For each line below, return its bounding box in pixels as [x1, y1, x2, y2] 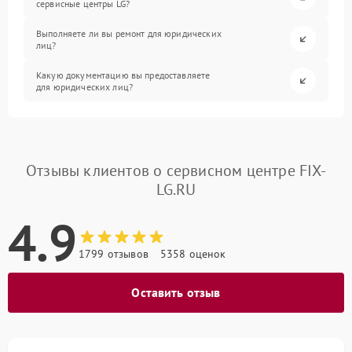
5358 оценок [159, 247, 226, 261]
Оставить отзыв [131, 284, 221, 300]
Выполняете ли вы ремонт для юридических [36, 27, 222, 39]
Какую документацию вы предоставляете [36, 68, 211, 81]
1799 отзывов [79, 247, 148, 261]
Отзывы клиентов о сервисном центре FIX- [26, 160, 326, 181]
